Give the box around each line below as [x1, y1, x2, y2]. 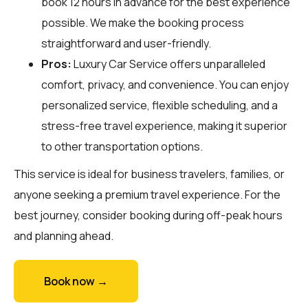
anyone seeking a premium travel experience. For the [14, 186, 280, 202]
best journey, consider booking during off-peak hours [14, 207, 283, 223]
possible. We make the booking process [41, 14, 244, 30]
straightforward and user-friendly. [41, 35, 211, 51]
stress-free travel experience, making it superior [41, 118, 287, 133]
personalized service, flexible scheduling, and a [41, 97, 278, 113]
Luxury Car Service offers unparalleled [71, 56, 265, 71]
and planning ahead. [14, 228, 113, 243]
